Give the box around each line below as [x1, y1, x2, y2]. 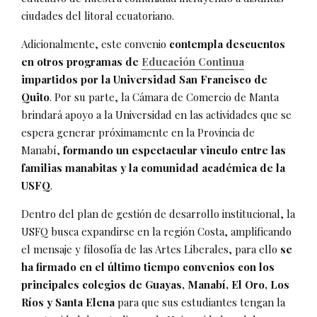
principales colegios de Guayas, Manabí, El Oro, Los [21, 277, 289, 292]
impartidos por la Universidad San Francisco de [21, 71, 267, 86]
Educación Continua [142, 54, 244, 69]
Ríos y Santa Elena [21, 294, 115, 309]
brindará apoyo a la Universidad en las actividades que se [21, 107, 292, 122]
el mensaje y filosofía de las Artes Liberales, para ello [21, 241, 280, 256]
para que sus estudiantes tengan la [115, 294, 285, 309]
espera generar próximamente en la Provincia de [21, 125, 255, 139]
